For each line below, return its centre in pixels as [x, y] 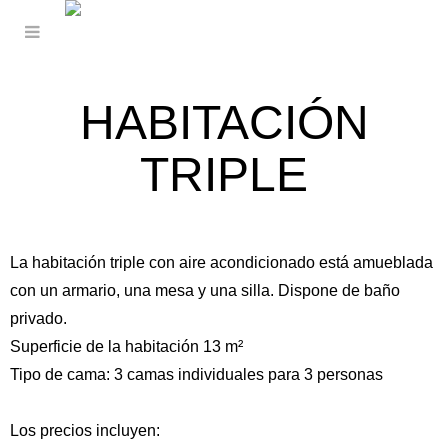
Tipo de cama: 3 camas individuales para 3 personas [196, 374]
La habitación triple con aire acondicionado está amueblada [221, 262]
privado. [38, 318]
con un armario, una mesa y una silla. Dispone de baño [205, 290]
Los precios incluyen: [85, 430]
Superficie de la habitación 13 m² [126, 346]
